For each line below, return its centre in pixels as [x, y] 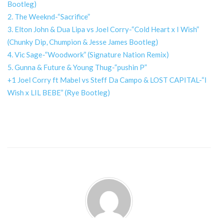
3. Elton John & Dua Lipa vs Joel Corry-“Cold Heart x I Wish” [103, 29]
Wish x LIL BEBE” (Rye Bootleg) [59, 93]
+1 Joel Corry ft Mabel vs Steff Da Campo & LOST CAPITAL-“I [107, 80]
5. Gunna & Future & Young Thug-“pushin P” [77, 67]
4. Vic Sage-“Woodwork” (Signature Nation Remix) [88, 55]
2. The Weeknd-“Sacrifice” [49, 17]
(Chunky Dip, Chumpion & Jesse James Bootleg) [83, 42]
